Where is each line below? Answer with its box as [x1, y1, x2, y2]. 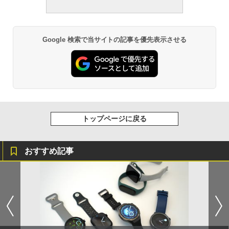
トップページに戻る [82, 114, 147, 123]
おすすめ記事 [25, 146, 74, 155]
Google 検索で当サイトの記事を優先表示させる [42, 35, 187, 43]
